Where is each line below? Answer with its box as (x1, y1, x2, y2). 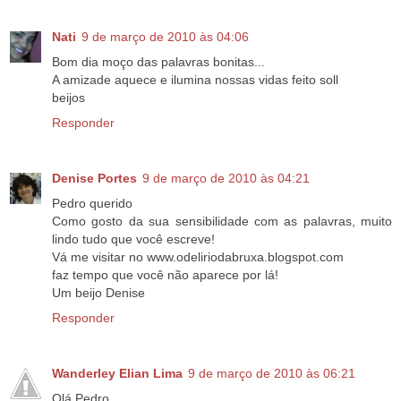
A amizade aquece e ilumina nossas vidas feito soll (52, 73, 338, 88)
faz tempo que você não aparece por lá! (52, 268, 278, 283)
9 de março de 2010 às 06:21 (188, 366, 355, 381)
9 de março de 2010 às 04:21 (142, 171, 310, 186)
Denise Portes (52, 171, 137, 186)
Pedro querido (52, 196, 132, 211)
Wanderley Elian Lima (52, 366, 183, 381)
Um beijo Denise (52, 286, 145, 301)
